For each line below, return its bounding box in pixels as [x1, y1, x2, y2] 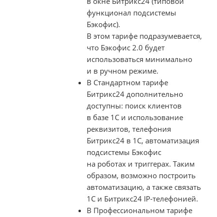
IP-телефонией [144, 193, 196, 203]
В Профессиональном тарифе [87, 205, 192, 215]
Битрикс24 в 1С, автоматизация [87, 135, 199, 145]
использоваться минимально [87, 54, 192, 64]
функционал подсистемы [87, 7, 176, 17]
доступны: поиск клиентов [87, 100, 182, 110]
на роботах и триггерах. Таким [87, 158, 195, 169]
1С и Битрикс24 [87, 193, 144, 203]
